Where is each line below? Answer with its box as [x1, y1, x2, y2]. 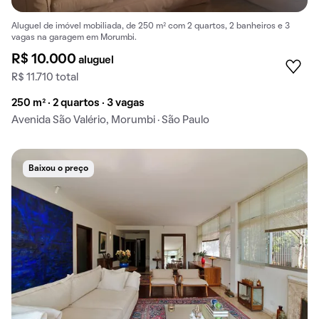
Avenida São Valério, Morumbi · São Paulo [11, 115, 209, 126]
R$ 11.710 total [11, 73, 78, 83]
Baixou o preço [28, 165, 88, 173]
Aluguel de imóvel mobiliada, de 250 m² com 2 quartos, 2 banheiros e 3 [11, 23, 290, 31]
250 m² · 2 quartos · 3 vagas [11, 98, 145, 109]
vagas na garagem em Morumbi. [11, 34, 137, 42]
